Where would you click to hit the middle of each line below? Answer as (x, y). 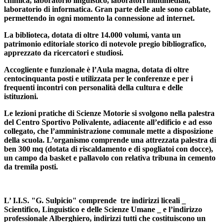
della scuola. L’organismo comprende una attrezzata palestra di (110, 140)
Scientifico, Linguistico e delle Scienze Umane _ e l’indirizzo (103, 210)
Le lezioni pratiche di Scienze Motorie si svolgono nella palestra (109, 113)
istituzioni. (21, 97)
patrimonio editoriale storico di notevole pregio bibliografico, (105, 44)
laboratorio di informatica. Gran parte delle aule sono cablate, (107, 9)
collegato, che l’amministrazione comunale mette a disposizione (109, 131)
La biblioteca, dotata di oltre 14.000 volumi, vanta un (92, 35)
